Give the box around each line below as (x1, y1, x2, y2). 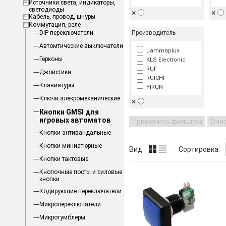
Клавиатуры (39, 82, 74, 89)
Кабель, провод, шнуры (28, 13, 95, 20)
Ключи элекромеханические (39, 95, 120, 102)
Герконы (39, 55, 63, 63)
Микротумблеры (39, 214, 85, 221)
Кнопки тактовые (39, 155, 88, 162)
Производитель (131, 29, 176, 36)
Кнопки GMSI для (39, 108, 99, 116)
